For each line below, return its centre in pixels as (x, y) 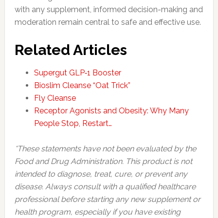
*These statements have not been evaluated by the (105, 148)
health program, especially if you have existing (97, 212)
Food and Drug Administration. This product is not (103, 161)
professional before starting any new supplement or (107, 199)
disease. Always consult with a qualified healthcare (105, 186)
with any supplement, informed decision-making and (109, 9)
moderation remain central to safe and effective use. (108, 22)
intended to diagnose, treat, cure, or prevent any (101, 174)
